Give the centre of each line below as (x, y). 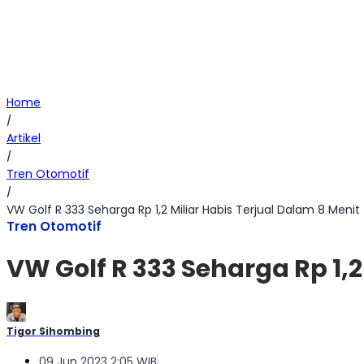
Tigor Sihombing (53, 331)
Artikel (24, 138)
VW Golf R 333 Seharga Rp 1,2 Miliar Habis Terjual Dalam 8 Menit (183, 210)
